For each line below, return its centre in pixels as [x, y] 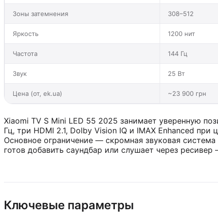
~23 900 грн [187, 93]
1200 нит [182, 33]
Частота [25, 53]
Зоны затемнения [40, 13]
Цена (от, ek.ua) [37, 93]
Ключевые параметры [69, 205]
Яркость [26, 33]
